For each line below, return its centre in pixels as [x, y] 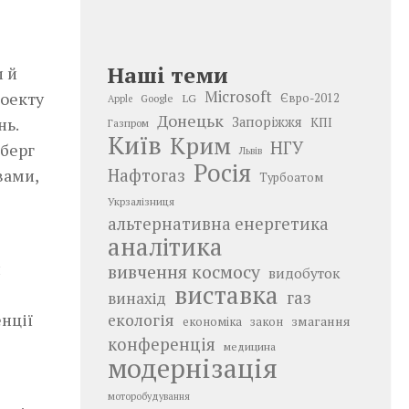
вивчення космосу [184, 272]
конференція [162, 344]
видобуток [304, 273]
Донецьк [190, 121]
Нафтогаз [147, 175]
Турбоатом [291, 178]
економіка [212, 322]
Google [157, 98]
